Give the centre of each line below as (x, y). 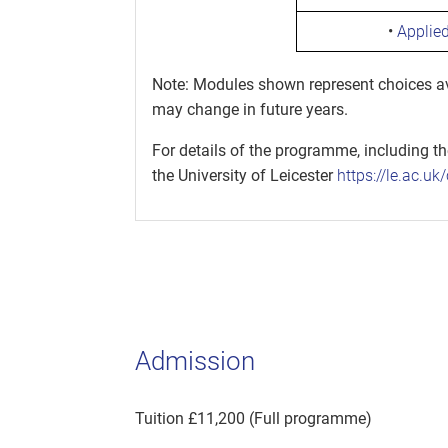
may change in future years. (250, 109)
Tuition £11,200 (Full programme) (253, 418)
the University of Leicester (244, 175)
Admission (195, 360)
